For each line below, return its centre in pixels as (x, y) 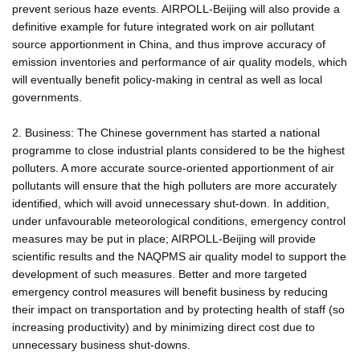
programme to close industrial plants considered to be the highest (178, 150)
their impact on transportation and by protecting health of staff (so (178, 309)
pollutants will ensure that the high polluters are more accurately (174, 185)
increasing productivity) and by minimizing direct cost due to (164, 327)
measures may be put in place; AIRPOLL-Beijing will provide (164, 238)
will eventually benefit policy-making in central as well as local (167, 79)
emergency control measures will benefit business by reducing (170, 291)
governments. (47, 97)
